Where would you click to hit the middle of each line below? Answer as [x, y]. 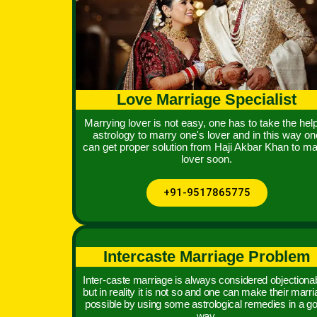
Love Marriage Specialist [207, 100]
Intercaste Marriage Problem [207, 256]
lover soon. [207, 159]
